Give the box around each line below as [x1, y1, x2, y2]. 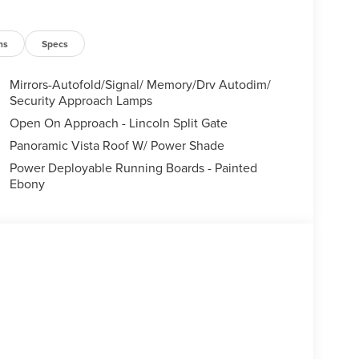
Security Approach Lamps [9, 91, 152, 110]
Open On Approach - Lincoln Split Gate [9, 114, 228, 132]
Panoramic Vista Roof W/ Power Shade [9, 136, 224, 155]
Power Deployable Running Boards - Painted [9, 159, 257, 177]
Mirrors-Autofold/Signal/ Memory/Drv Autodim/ [9, 75, 271, 94]
